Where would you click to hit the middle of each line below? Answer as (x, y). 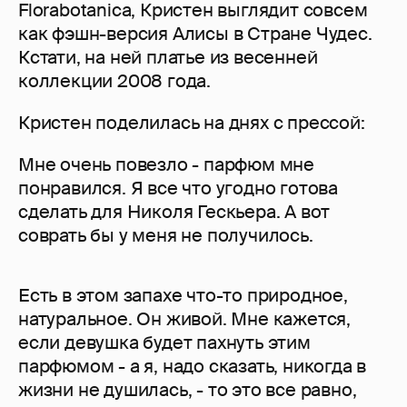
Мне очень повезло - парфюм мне (166, 165)
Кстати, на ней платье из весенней (168, 58)
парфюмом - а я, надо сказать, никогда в (193, 367)
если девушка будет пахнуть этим (164, 343)
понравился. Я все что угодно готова (178, 189)
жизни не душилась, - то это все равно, (188, 390)
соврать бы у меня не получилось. (166, 236)
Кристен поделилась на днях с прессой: (192, 123)
